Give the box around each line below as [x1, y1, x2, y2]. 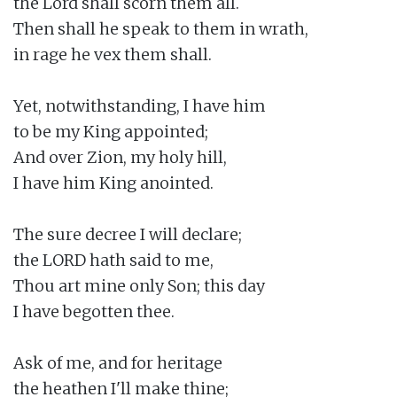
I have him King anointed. [13, 172, 214, 193]
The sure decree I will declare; [13, 223, 242, 245]
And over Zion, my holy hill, [13, 146, 227, 167]
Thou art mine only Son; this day [13, 275, 265, 296]
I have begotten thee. [13, 300, 175, 322]
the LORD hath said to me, [13, 249, 214, 270]
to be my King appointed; [13, 121, 208, 142]
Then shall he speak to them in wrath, [13, 18, 308, 39]
